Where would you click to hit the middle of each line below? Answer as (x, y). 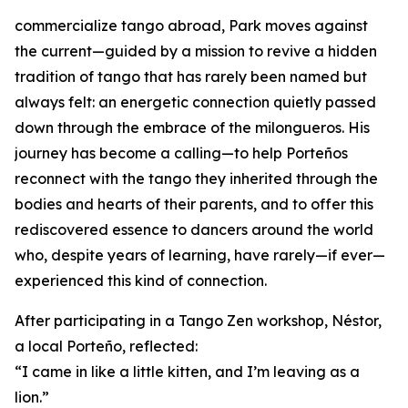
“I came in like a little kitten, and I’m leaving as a (187, 372)
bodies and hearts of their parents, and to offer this (194, 204)
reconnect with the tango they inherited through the (196, 179)
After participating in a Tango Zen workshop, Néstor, (198, 321)
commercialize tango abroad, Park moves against (191, 26)
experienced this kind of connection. (141, 281)
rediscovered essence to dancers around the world (194, 230)
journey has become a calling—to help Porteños (181, 153)
